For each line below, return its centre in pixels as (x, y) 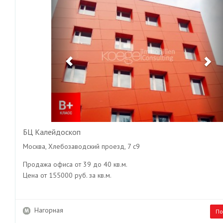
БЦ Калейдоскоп (52, 132)
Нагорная (47, 210)
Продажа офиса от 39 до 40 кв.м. (75, 164)
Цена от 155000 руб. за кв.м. (67, 175)
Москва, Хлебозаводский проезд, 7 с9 (81, 146)
